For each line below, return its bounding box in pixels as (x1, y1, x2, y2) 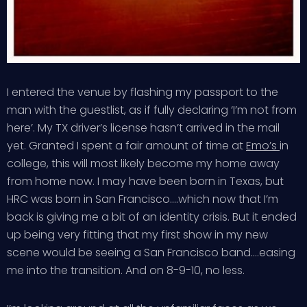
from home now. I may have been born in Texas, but (7, 173, 284, 189)
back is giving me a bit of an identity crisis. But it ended (7, 209, 297, 225)
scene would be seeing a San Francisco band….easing (7, 245, 295, 260)
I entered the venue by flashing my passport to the (7, 84, 278, 100)
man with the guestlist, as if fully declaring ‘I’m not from (7, 102, 297, 118)
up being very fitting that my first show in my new (7, 227, 268, 243)
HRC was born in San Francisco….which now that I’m (7, 191, 278, 207)
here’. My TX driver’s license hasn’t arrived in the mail (7, 120, 280, 136)
